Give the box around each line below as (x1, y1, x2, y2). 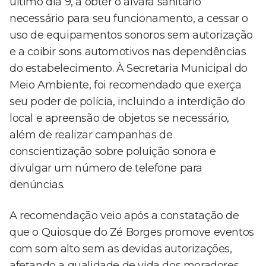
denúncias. (9, 178, 65, 192)
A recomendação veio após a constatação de (9, 209, 239, 223)
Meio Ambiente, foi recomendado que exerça (9, 78, 242, 92)
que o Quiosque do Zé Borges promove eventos (9, 226, 254, 239)
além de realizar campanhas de (9, 128, 173, 142)
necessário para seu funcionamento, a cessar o (9, 12, 249, 26)
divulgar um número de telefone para (9, 161, 203, 175)
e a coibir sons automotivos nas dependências (9, 45, 246, 59)
